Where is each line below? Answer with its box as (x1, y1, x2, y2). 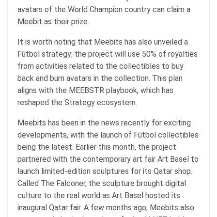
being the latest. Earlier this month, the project (17, 142, 176, 152)
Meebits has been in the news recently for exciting (17, 118, 191, 127)
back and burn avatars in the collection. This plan (17, 73, 183, 83)
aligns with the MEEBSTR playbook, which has (17, 85, 173, 95)
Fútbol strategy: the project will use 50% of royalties (17, 49, 198, 59)
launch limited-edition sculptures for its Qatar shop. (17, 166, 192, 176)
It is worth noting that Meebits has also (17, 37, 154, 46)
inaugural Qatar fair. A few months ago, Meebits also (17, 202, 194, 212)
